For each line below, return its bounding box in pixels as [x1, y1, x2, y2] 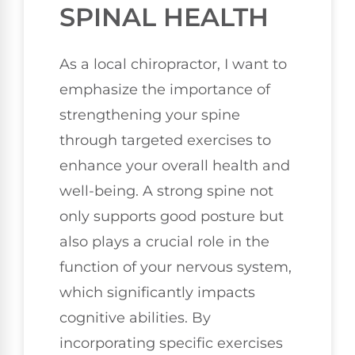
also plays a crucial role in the [59, 232, 269, 250]
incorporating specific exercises [59, 334, 283, 352]
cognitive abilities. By [59, 308, 211, 326]
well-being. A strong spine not [59, 181, 273, 200]
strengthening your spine [59, 105, 240, 124]
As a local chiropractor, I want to [59, 55, 287, 73]
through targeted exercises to [59, 131, 271, 149]
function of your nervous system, [59, 258, 292, 276]
